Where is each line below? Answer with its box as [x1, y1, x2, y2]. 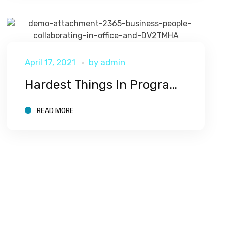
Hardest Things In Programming [169, 77, 178, 92]
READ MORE [36, 105, 74, 115]
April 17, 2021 [24, 57, 75, 68]
